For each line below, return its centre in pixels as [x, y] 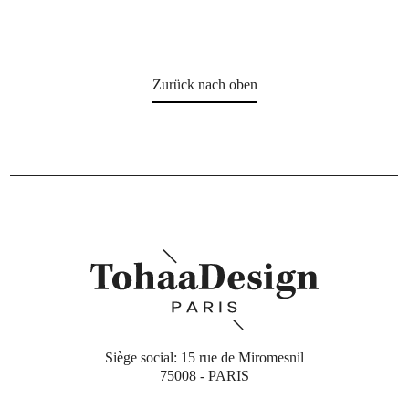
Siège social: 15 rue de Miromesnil [204, 357]
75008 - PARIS [204, 375]
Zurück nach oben [204, 85]
